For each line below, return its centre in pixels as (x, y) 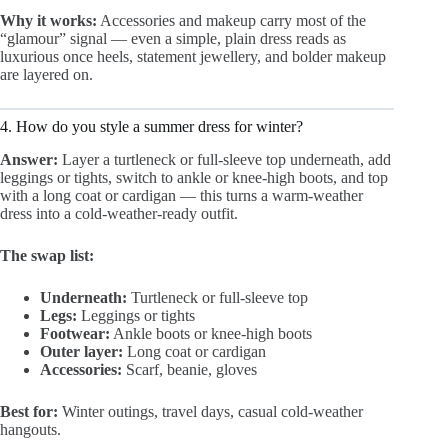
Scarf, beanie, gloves (189, 369)
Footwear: (75, 333)
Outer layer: (81, 351)
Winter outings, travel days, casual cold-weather (210, 411)
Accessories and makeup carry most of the (231, 20)
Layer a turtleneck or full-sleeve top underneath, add (224, 159)
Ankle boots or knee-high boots (211, 333)
